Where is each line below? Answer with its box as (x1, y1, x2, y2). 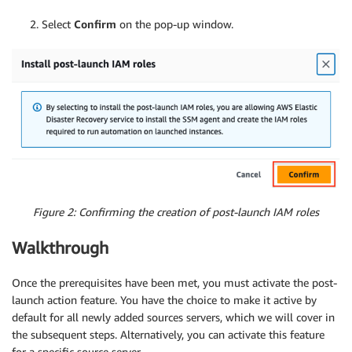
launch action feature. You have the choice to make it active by (12, 293, 317, 307)
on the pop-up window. (119, 17, 233, 31)
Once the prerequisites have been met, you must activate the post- (12, 276, 337, 290)
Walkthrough (12, 237, 108, 258)
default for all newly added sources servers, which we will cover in (12, 310, 335, 324)
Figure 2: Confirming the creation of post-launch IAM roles (33, 205, 319, 219)
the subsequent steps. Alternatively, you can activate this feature (12, 328, 324, 342)
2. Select (30, 17, 74, 31)
